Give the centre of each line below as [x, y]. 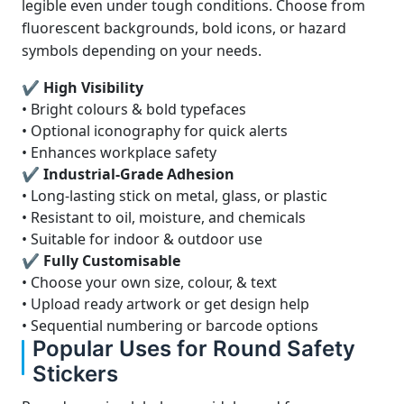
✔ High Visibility [83, 87]
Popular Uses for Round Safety [194, 349]
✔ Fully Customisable [101, 261]
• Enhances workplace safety [119, 152]
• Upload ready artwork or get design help [165, 304]
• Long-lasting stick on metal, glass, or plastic [174, 196]
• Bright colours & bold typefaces [134, 109]
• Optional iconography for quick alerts [155, 131]
